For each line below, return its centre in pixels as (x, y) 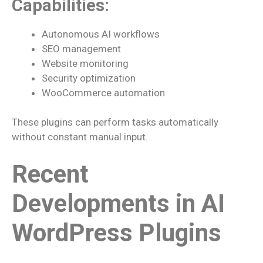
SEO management (81, 48)
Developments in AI (118, 203)
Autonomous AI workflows (101, 34)
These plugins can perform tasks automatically (115, 122)
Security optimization (89, 78)
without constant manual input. (80, 137)
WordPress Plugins (117, 232)
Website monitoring (85, 63)
